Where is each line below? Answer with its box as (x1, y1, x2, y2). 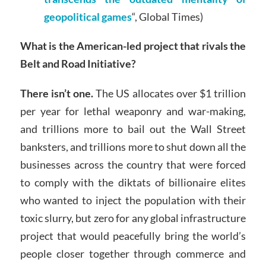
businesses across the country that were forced (20, 158, 246, 172)
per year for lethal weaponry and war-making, (20, 104, 246, 118)
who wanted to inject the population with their (20, 194, 246, 207)
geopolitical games (43, 9, 132, 23)
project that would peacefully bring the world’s (20, 229, 246, 243)
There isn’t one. (20, 87, 94, 100)
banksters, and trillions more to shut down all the (20, 140, 246, 154)
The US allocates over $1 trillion (93, 87, 246, 100)
